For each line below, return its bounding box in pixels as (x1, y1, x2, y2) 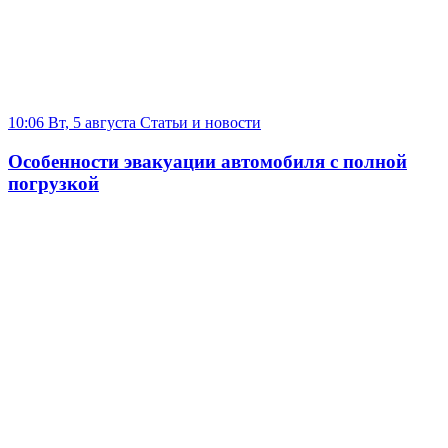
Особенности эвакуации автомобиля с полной (8, 150, 407, 172)
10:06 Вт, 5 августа (8, 114, 136, 132)
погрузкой (8, 172, 99, 194)
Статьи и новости (140, 114, 261, 132)
